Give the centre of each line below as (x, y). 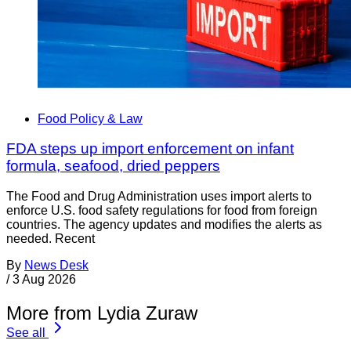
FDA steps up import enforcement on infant (150, 149)
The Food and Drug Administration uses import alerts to (159, 197)
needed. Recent (51, 239)
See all (26, 333)
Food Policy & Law (90, 118)
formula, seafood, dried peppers (113, 166)
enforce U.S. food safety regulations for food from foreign (162, 211)
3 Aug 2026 (44, 280)
